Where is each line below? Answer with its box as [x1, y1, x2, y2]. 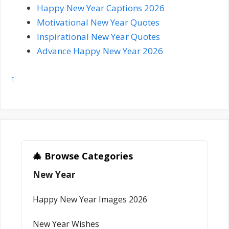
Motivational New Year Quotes [37, 16, 162, 29]
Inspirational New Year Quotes [37, 31, 160, 43]
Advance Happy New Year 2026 [37, 45, 163, 57]
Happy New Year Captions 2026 [37, 2, 165, 14]
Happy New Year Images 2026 [33, 194, 147, 205]
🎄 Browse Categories [33, 150, 133, 163]
